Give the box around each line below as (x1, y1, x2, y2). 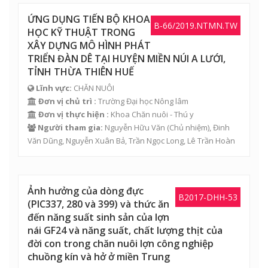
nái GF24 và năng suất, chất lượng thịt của (28, 224, 223, 237)
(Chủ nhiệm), (165, 122, 213, 133)
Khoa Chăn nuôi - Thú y (109, 109, 194, 120)
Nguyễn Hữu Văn (105, 122, 165, 133)
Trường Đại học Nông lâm (96, 96, 188, 106)
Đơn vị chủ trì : (38, 96, 96, 106)
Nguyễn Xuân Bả (66, 135, 125, 146)
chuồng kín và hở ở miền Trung (28, 250, 170, 263)
